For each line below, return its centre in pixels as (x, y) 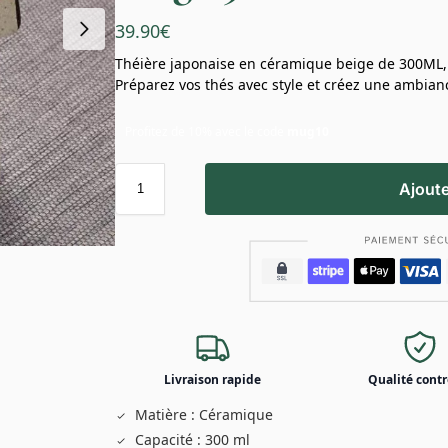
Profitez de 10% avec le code (206, 131)
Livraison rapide (213, 379)
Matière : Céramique (203, 414)
